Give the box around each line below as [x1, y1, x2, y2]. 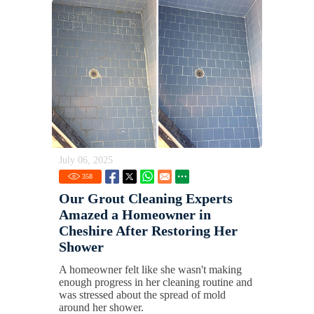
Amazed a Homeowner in [59, 206, 211, 222]
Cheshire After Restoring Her [59, 222, 238, 238]
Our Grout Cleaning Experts [59, 190, 233, 206]
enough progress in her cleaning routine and [59, 275, 252, 288]
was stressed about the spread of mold [59, 288, 226, 301]
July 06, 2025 [59, 154, 113, 165]
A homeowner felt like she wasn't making [59, 263, 242, 275]
